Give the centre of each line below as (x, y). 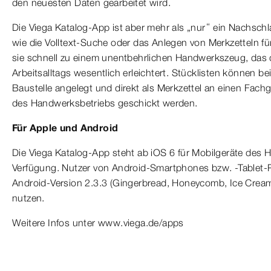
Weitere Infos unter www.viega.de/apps (100, 222)
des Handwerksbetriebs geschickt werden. (105, 103)
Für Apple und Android (65, 127)
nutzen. (28, 198)
